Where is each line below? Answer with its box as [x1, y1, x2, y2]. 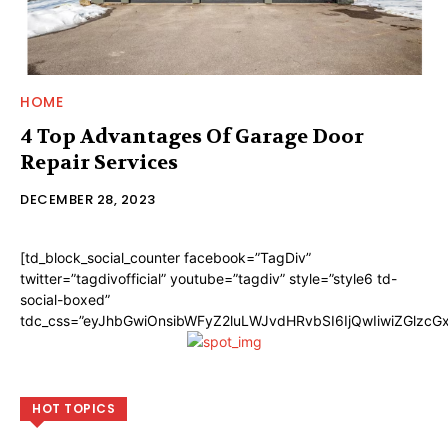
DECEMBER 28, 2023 [20, 189, 156, 209]
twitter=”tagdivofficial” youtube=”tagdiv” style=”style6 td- [20, 269, 397, 287]
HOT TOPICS [32, 399, 115, 417]
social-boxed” [20, 290, 110, 308]
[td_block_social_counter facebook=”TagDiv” [20, 248, 311, 266]
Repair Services [20, 149, 178, 175]
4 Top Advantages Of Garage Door [20, 123, 364, 149]
